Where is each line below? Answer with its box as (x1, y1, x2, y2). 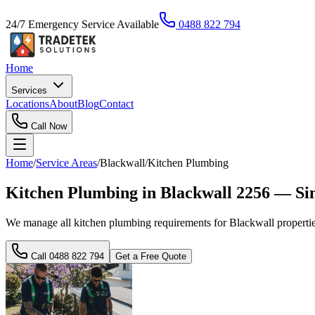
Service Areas (36, 157, 97, 169)
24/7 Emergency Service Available (6, 18, 159, 30)
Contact (99, 98, 134, 110)
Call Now (28, 121, 67, 131)
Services (11, 85, 50, 96)
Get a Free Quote (115, 250, 186, 262)
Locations (6, 98, 49, 110)
